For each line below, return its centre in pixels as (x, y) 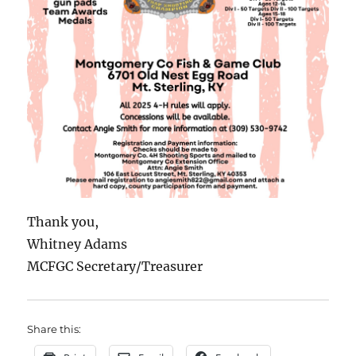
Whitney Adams (77, 244)
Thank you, (63, 222)
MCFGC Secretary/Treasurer (115, 267)
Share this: (54, 329)
